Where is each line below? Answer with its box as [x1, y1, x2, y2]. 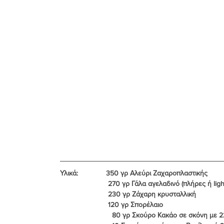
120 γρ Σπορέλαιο [108, 200, 163, 208]
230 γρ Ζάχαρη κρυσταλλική [108, 189, 196, 198]
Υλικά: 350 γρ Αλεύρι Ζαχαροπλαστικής [60, 168, 207, 177]
